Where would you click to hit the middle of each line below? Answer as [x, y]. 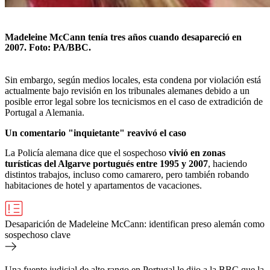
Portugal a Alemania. [45, 113]
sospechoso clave [38, 235]
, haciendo [228, 164]
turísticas [23, 164]
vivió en [184, 153]
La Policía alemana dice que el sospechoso [86, 153]
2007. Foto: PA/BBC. [48, 47]
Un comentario [35, 133]
